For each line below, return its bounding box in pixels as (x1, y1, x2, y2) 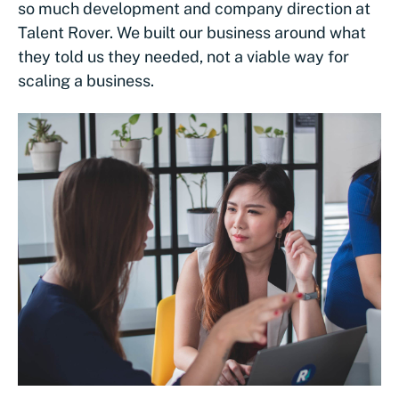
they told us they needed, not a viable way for (18, 46, 349, 66)
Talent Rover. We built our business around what (18, 22, 366, 42)
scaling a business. (18, 70, 154, 90)
